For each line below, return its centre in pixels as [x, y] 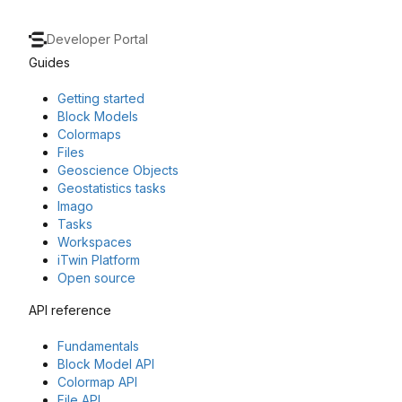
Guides [49, 63]
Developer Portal [97, 39]
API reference [70, 310]
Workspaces [95, 242]
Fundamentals [98, 346]
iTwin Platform [99, 260]
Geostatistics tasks [112, 188]
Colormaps [89, 135]
